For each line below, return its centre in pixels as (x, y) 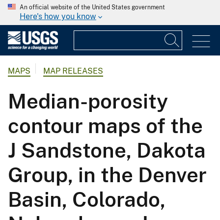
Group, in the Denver (107, 175)
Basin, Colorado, (87, 199)
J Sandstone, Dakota (107, 150)
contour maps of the (105, 126)
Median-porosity (88, 101)
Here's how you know (58, 16)
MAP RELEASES (73, 71)
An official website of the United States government (92, 7)
